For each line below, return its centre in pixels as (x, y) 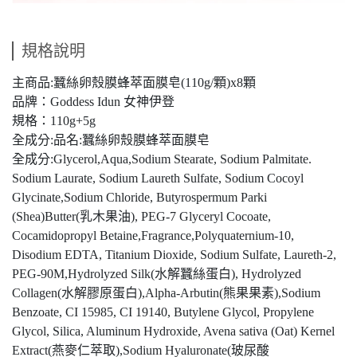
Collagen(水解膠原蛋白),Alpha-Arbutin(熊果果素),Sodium (166, 293)
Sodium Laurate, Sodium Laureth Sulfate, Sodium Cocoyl (158, 178)
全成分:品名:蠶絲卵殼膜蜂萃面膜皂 (111, 140)
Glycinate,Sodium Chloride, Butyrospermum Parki (139, 197)
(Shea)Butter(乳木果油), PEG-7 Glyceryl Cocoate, (141, 216)
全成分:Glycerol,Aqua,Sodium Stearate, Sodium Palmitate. (162, 159)
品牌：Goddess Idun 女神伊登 (93, 102)
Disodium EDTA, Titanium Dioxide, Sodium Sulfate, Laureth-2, (174, 255)
